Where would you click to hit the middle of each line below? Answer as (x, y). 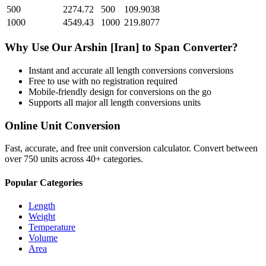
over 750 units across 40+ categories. (74, 159)
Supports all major (64, 102)
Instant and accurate (67, 70)
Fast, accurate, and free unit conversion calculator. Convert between (131, 148)
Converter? (209, 47)
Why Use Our (39, 47)
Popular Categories (44, 182)
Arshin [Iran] (107, 47)
